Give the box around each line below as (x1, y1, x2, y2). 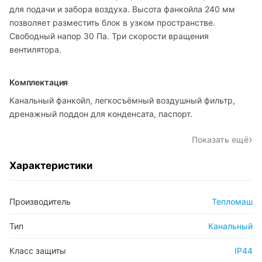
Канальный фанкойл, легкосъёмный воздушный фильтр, (9, 95, 235, 105)
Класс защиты (9, 246, 66, 256)
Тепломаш (212, 196, 253, 207)
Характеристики (9, 160, 92, 172)
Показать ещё (192, 135, 249, 145)
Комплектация (9, 77, 68, 87)
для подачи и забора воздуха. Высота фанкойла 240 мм (9, 4, 235, 15)
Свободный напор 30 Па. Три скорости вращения (9, 31, 209, 42)
